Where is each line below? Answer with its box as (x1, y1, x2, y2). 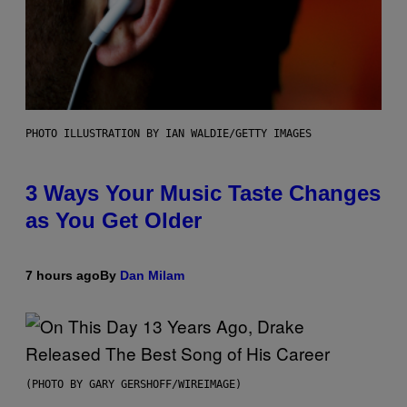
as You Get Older (25, 208, 202, 233)
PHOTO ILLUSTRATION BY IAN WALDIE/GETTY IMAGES (25, 127, 312, 141)
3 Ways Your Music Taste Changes (25, 181, 381, 206)
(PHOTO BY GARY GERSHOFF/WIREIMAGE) (25, 378, 242, 392)
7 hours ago (25, 268, 100, 283)
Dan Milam (120, 268, 184, 283)
